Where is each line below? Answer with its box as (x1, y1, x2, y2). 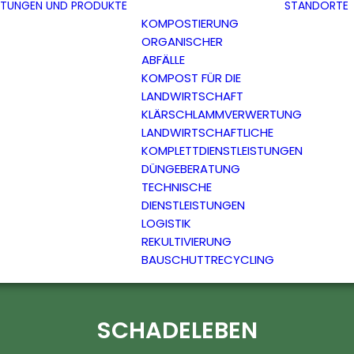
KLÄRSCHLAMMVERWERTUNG (141, 106, 302, 122)
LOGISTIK (141, 215, 191, 232)
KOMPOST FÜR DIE (141, 70, 241, 86)
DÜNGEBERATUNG (141, 160, 240, 177)
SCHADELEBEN (96, 314, 258, 346)
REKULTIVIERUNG (141, 233, 232, 250)
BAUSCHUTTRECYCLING (141, 251, 274, 268)
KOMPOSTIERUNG (141, 15, 239, 32)
